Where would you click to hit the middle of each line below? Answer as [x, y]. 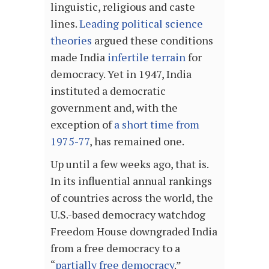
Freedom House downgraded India [134, 231]
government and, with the [114, 108]
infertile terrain [147, 57]
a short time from [157, 125]
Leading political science [141, 24]
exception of [82, 125]
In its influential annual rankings [131, 181]
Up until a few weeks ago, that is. [129, 164]
